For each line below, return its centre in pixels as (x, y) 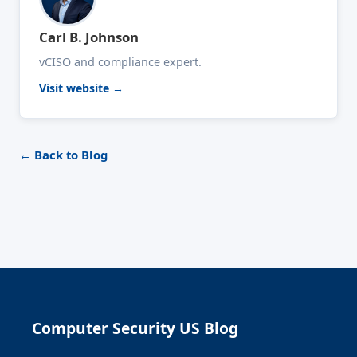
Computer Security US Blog (135, 328)
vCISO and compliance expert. (120, 61)
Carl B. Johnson (89, 37)
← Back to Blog (63, 154)
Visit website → (81, 88)
